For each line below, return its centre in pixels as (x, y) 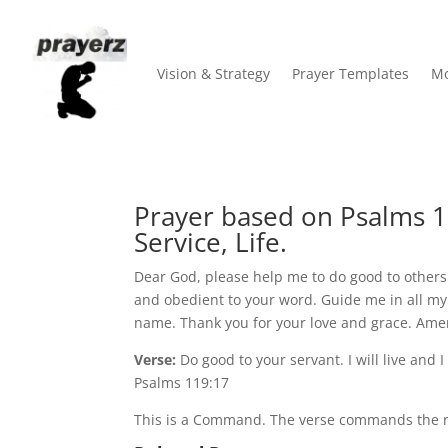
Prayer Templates (350, 74)
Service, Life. (211, 241)
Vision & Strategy (213, 74)
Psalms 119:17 (182, 382)
